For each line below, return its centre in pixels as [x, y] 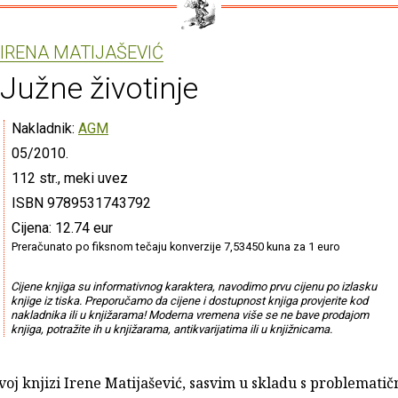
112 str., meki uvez [70, 178]
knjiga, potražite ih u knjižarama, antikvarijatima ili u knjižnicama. [171, 329]
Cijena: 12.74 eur [62, 227]
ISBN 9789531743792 [81, 203]
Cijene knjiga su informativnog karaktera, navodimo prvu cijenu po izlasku [193, 286]
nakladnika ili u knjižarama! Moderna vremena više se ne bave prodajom [189, 314]
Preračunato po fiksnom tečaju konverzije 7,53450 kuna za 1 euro [176, 246]
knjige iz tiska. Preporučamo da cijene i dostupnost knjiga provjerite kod [189, 300]
